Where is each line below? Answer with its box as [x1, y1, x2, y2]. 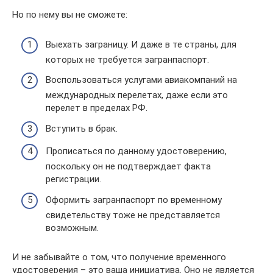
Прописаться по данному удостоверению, [46, 146, 227, 157]
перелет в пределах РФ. [46, 102, 147, 113]
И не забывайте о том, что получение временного [12, 251, 226, 263]
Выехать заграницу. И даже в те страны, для [46, 38, 236, 50]
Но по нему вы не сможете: [12, 9, 127, 20]
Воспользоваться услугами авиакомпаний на [46, 74, 237, 85]
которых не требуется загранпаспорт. [46, 54, 209, 65]
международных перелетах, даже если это [46, 90, 228, 101]
